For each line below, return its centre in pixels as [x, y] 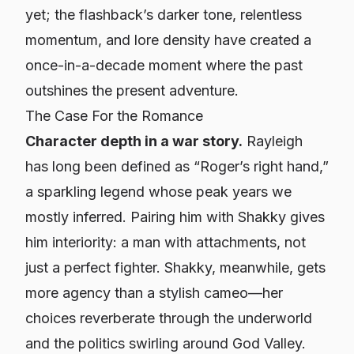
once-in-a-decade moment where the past [164, 65]
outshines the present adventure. [132, 90]
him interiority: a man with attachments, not [166, 242]
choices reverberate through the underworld [169, 318]
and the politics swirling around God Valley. [166, 343]
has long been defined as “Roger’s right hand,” [177, 166]
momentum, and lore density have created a [168, 40]
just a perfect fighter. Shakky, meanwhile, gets [175, 267]
